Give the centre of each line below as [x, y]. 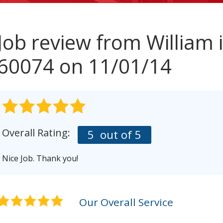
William [180, 42]
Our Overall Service [126, 202]
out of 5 [119, 135]
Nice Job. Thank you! [40, 158]
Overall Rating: [36, 133]
